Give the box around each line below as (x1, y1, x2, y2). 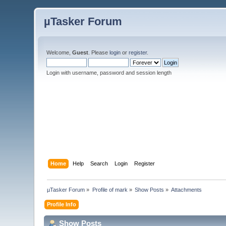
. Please (88, 49, 110, 55)
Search (90, 160, 108, 166)
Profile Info (47, 201, 77, 207)
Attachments (171, 186, 202, 193)
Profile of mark (92, 186, 128, 193)
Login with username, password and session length (46, 70, 172, 76)
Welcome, (46, 49, 73, 55)
